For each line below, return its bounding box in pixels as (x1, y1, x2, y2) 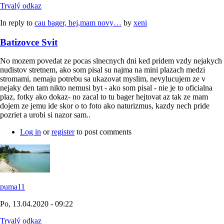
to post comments (74, 127, 131, 136)
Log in (20, 127, 41, 136)
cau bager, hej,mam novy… (34, 18, 121, 27)
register (51, 127, 74, 136)
